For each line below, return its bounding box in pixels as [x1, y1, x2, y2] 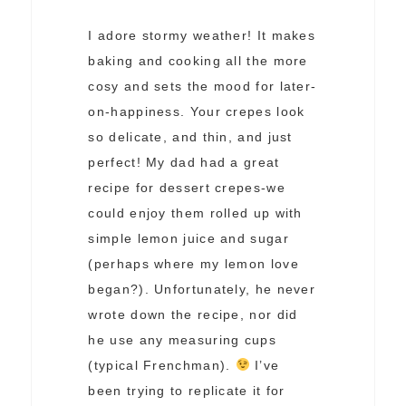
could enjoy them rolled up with [88, 206, 303, 221]
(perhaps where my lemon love [88, 256, 299, 272]
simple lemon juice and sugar [88, 231, 289, 246]
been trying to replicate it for [88, 383, 285, 399]
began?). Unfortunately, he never [88, 282, 316, 297]
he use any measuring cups [88, 333, 276, 348]
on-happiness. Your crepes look [88, 104, 305, 120]
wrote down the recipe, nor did [88, 307, 298, 323]
